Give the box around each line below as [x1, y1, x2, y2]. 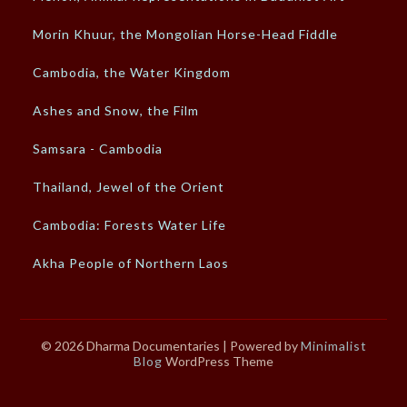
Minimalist [300, 338, 367, 354]
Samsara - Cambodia [33, 141, 164, 157]
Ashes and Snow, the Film [33, 103, 200, 119]
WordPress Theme [163, 353, 273, 370]
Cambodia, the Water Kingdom [33, 65, 232, 81]
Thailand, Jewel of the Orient [33, 179, 225, 195]
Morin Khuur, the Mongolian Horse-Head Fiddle [33, 26, 339, 43]
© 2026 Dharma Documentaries [40, 338, 223, 354]
